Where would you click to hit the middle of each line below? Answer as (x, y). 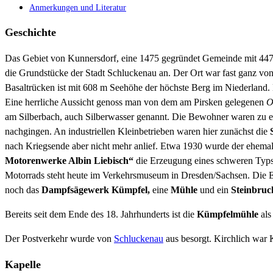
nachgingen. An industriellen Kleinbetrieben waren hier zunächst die (137, 131)
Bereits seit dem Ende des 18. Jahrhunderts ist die (101, 214)
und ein (214, 190)
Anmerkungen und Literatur (78, 7)
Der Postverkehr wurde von (59, 239)
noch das (23, 190)
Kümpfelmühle (228, 214)
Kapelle (23, 264)
